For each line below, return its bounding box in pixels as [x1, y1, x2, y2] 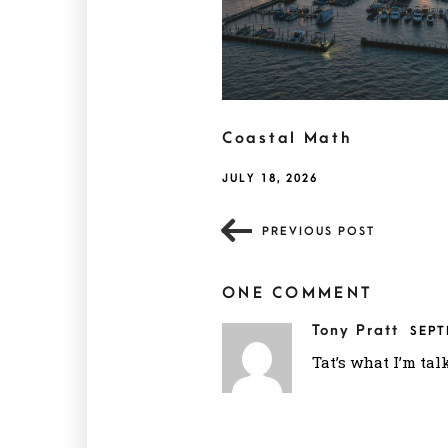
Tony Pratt [312, 322, 405, 340]
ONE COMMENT [222, 284, 373, 303]
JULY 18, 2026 [222, 172, 318, 186]
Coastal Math [222, 129, 352, 148]
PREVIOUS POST [262, 225, 375, 239]
